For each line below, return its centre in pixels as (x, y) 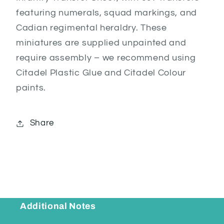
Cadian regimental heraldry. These (91, 27)
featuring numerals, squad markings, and (107, 12)
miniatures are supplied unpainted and (101, 42)
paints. (31, 87)
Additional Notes (58, 206)
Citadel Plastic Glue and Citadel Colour (101, 72)
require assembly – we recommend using (106, 57)
